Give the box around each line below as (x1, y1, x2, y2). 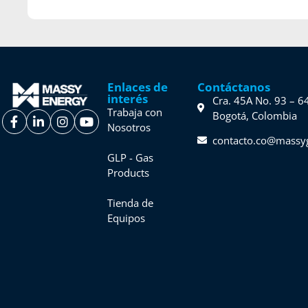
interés (107, 90, 148, 107)
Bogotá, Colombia (212, 108, 298, 122)
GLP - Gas (107, 150, 154, 164)
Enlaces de (107, 78, 168, 95)
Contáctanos (197, 78, 270, 95)
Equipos (107, 210, 146, 225)
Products (107, 165, 150, 179)
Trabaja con (107, 104, 163, 119)
